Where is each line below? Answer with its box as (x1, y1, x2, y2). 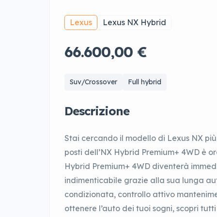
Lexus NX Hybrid (103, 17, 166, 28)
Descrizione (64, 104, 129, 119)
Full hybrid (128, 77, 161, 87)
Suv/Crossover (70, 77, 117, 87)
